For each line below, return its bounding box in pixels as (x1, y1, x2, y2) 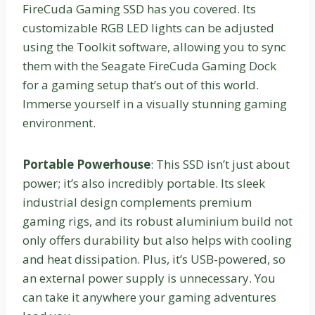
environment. (22, 114, 96, 131)
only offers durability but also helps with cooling (22, 231, 292, 248)
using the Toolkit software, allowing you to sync (22, 38, 286, 55)
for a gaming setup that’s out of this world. (22, 76, 259, 93)
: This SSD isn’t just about (150, 155, 290, 172)
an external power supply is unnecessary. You (22, 269, 276, 286)
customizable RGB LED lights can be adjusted (22, 19, 274, 36)
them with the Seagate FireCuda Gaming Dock (22, 57, 276, 74)
